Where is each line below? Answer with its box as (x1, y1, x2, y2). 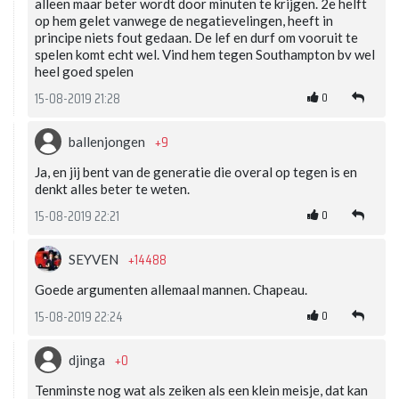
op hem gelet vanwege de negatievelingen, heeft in (35, 12, 333, 28)
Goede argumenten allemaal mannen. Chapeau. (35, 281, 307, 297)
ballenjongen (69, 133, 148, 150)
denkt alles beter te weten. (35, 180, 190, 197)
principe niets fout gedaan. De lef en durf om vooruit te (35, 28, 358, 45)
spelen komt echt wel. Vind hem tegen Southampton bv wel (35, 45, 375, 62)
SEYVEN (69, 250, 121, 267)
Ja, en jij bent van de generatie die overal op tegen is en (35, 163, 357, 180)
